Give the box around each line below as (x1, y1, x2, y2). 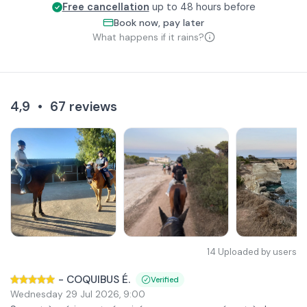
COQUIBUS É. (66, 272, 130, 286)
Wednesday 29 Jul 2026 (10, 288, 119, 300)
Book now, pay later (114, 16, 204, 29)
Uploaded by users (218, 245, 297, 258)
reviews (69, 97, 117, 115)
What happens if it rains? (92, 31, 204, 43)
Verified (151, 274, 179, 285)
